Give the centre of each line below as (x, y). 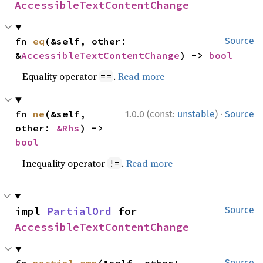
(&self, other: (86, 41)
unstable (196, 114)
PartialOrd (79, 211)
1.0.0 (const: (151, 114)
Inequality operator (65, 163)
